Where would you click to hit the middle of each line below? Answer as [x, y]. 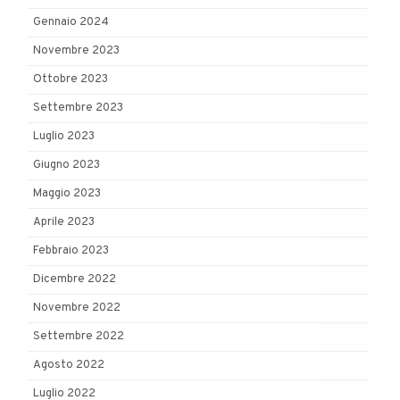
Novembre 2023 [76, 51]
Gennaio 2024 [71, 23]
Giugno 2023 [67, 166]
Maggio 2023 [67, 194]
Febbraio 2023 [71, 251]
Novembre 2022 [77, 308]
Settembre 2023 [78, 108]
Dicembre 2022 [75, 280]
